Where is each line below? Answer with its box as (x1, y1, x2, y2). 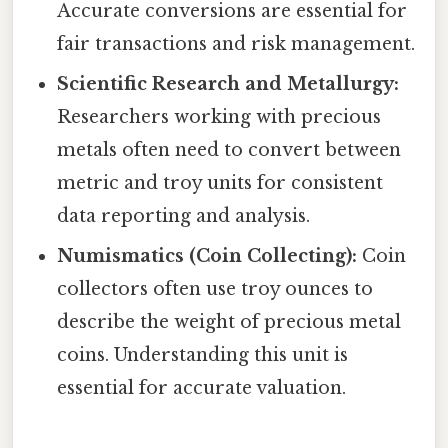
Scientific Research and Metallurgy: (57, 72, 400, 95)
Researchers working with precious (57, 105, 382, 128)
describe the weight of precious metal (57, 310, 402, 333)
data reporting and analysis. (57, 204, 311, 227)
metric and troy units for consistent (57, 171, 384, 194)
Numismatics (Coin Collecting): (57, 244, 358, 267)
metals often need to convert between (57, 138, 402, 161)
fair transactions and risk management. (57, 32, 416, 55)
